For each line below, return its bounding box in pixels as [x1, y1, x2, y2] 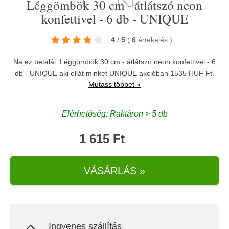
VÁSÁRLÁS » [84, 165, 145, 176]
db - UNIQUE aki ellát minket [15, 69, 109, 77]
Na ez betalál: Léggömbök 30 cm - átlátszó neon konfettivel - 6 [13, 58, 216, 66]
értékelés [138, 36, 170, 44]
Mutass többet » [88, 80, 141, 88]
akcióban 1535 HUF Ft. [137, 69, 214, 77]
